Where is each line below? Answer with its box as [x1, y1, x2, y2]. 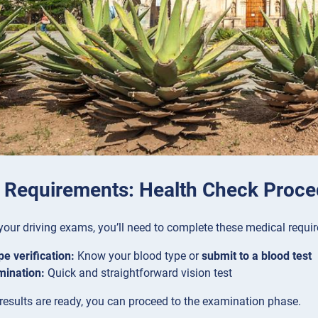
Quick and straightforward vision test [45, 265, 232, 280]
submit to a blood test [202, 248, 312, 263]
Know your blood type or [75, 248, 202, 263]
